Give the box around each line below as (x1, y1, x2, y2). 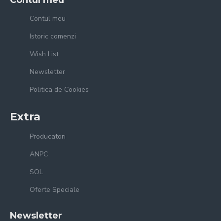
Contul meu (30, 13, 66, 23)
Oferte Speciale (30, 184, 79, 194)
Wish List (30, 49, 59, 59)
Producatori (30, 131, 66, 141)
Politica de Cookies (30, 84, 89, 94)
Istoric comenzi (30, 31, 76, 41)
